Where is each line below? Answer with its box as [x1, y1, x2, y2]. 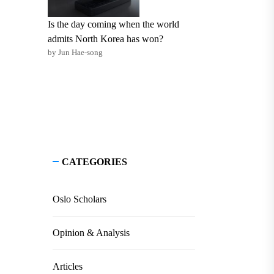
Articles [52, 261, 83, 272]
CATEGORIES [61, 156, 127, 167]
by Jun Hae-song [48, 47, 103, 57]
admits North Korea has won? [48, 33, 164, 44]
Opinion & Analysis [52, 227, 130, 238]
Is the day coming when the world [48, 18, 180, 29]
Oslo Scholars [52, 193, 106, 204]
